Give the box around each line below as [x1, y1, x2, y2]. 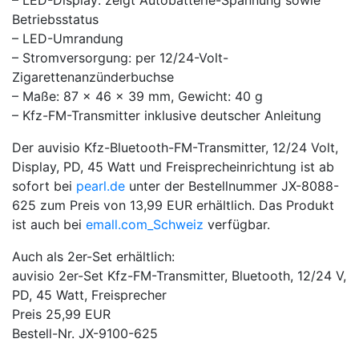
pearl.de [76, 178, 125, 194]
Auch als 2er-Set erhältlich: [12, 248, 175, 264]
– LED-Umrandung [12, 30, 123, 46]
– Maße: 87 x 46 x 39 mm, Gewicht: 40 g [12, 88, 263, 104]
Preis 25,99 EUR [12, 306, 111, 322]
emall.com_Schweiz [86, 216, 204, 232]
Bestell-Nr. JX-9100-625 [12, 325, 158, 341]
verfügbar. [204, 216, 270, 232]
